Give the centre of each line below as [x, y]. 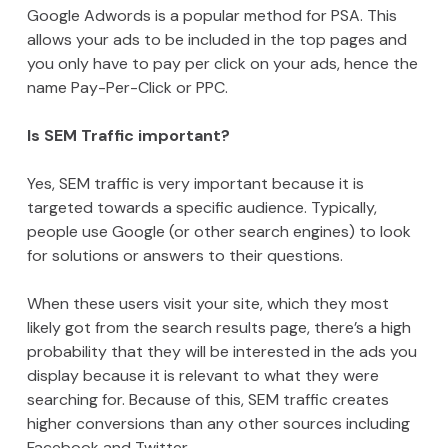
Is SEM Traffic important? [128, 136]
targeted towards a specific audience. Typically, [201, 208]
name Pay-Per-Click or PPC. [127, 88]
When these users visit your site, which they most [207, 304]
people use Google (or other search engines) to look [218, 232]
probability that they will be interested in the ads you [221, 352]
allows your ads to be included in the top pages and [216, 40]
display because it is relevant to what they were [202, 376]
